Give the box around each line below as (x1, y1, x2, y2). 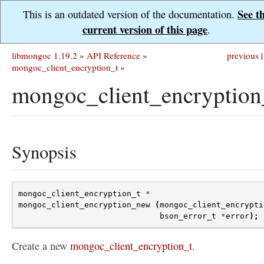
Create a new (12, 239, 70, 253)
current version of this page (82, 22, 207, 37)
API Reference (87, 49, 140, 61)
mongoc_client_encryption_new (18, 200, 150, 210)
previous (227, 49, 259, 61)
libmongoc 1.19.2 (12, 49, 77, 61)
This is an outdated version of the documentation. (23, 7, 237, 21)
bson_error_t (160, 212, 216, 221)
